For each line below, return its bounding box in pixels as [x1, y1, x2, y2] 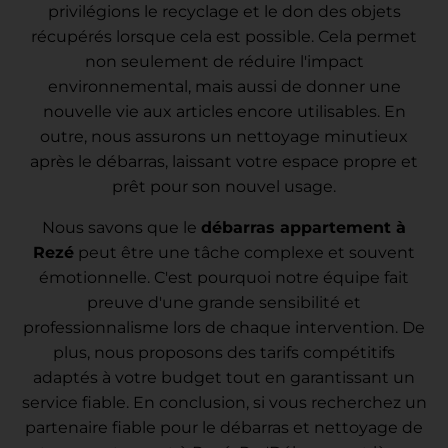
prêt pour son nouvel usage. [112, 176, 336, 196]
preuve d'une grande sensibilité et [87, 292, 361, 312]
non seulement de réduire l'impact [84, 51, 364, 71]
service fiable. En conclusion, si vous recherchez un [21, 392, 427, 412]
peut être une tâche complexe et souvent [74, 242, 415, 262]
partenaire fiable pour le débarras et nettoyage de [25, 417, 423, 437]
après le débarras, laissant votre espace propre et [30, 151, 418, 171]
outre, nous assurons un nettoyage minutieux [40, 126, 408, 146]
